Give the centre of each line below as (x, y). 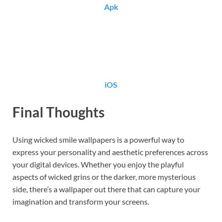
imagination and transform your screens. (81, 202)
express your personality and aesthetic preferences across (110, 152)
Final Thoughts (58, 112)
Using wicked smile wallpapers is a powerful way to (98, 140)
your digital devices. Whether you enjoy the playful (98, 165)
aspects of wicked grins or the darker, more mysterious (104, 177)
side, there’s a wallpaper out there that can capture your (106, 189)
